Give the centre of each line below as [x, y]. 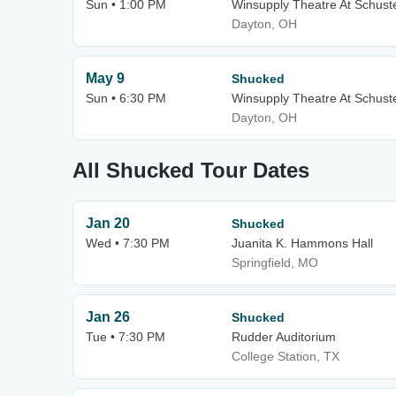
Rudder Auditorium [284, 337]
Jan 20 [108, 223]
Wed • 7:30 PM [128, 243]
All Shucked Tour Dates [191, 170]
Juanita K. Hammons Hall [302, 243]
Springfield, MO [275, 263]
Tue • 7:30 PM [126, 337]
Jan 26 [108, 317]
